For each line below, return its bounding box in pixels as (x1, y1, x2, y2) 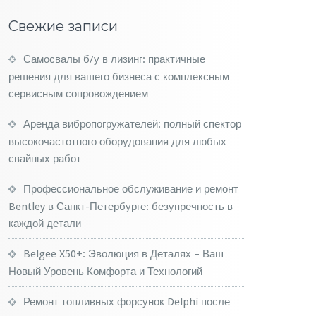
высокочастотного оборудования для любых (8, 135, 226, 148)
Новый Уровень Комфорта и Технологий (8, 265, 202, 278)
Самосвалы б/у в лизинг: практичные (23, 53, 205, 66)
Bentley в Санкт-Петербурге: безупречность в (8, 200, 233, 213)
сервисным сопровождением (8, 87, 148, 100)
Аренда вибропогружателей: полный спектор (23, 118, 241, 130)
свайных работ (8, 152, 81, 165)
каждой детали (8, 217, 81, 230)
